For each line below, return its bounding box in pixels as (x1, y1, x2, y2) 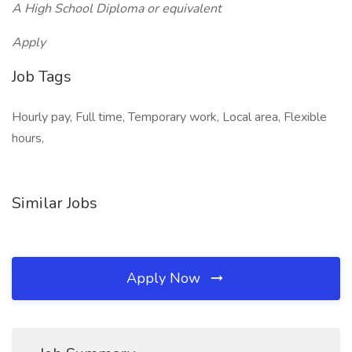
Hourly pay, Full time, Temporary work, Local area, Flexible (12, 108, 327, 126)
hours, (12, 130, 44, 147)
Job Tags (12, 66, 71, 87)
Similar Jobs (12, 192, 97, 214)
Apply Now (126, 269, 204, 288)
